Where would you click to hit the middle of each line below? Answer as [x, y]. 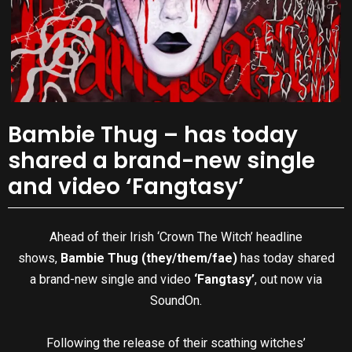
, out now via [288, 280]
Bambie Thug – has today [153, 134]
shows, [39, 258]
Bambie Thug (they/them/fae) [150, 258]
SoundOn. [176, 301]
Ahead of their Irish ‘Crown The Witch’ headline [176, 237]
